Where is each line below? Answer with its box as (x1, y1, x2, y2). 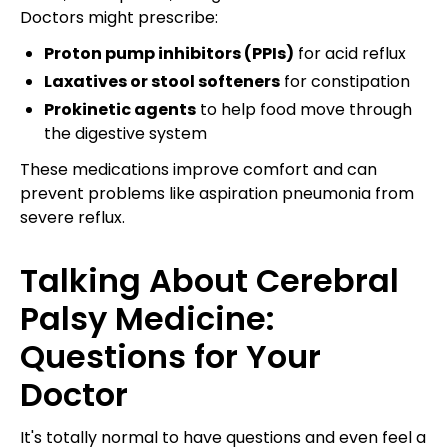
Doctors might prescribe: (20, 5, 218, 29)
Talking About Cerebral (20, 257, 399, 303)
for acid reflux (294, 41, 406, 65)
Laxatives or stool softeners (44, 69, 280, 93)
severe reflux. (20, 205, 125, 229)
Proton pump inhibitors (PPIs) (44, 41, 294, 65)
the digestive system (44, 121, 207, 145)
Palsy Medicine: (20, 295, 275, 341)
